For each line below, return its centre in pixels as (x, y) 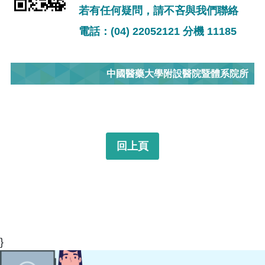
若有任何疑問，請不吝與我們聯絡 (159, 11)
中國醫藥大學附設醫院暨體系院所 (177, 74)
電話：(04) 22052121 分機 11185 (158, 32)
